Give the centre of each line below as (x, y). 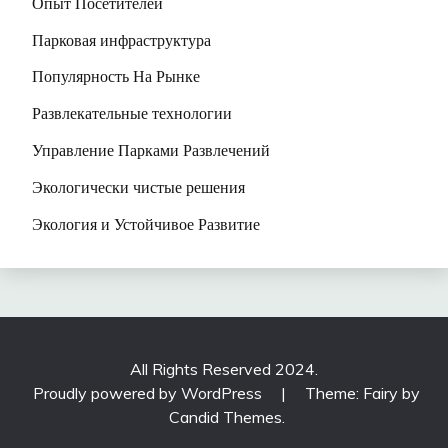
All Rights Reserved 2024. (224, 368)
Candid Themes (225, 416)
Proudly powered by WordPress (149, 392)
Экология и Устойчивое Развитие (146, 223)
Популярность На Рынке (116, 76)
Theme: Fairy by (362, 392)
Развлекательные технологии (132, 113)
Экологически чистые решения (138, 186)
